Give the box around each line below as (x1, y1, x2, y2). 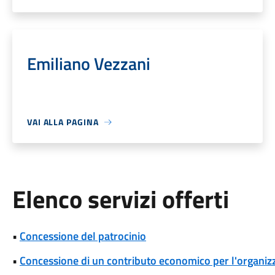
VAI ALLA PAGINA (26, 115, 99, 128)
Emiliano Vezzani (26, 50, 150, 77)
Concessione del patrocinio (19, 228, 146, 244)
